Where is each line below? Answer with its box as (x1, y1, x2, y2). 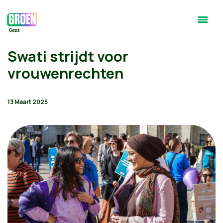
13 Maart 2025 (7, 98, 48, 106)
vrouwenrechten (7, 63, 123, 83)
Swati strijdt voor (7, 46, 128, 66)
